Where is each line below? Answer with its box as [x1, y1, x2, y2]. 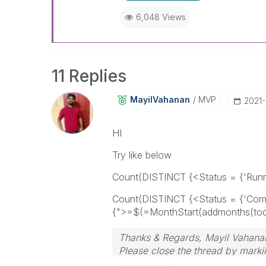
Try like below [112, 149, 172, 161]
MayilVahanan [129, 94, 190, 104]
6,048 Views [135, 12, 186, 22]
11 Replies [52, 66, 126, 86]
